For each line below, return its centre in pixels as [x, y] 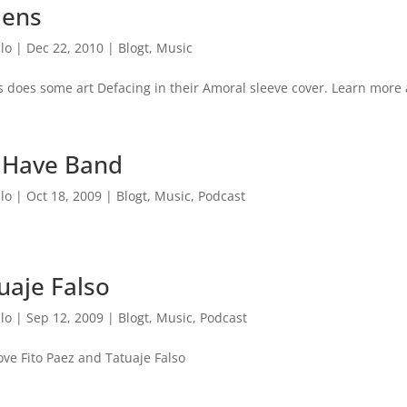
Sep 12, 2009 [65, 318]
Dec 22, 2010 [65, 48]
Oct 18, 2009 [65, 196]
